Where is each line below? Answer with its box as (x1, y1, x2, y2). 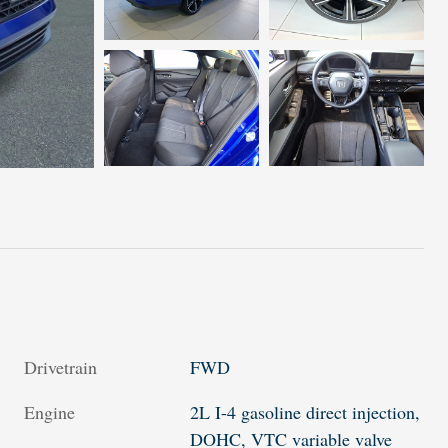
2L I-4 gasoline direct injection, (190, 400, 421, 425)
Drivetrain (24, 355, 97, 380)
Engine (24, 400, 75, 425)
